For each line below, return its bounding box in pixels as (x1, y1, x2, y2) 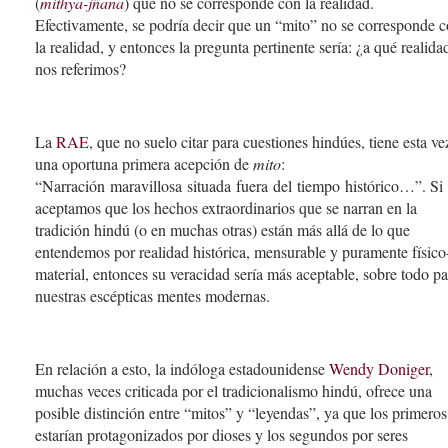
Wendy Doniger (329, 357, 429, 379)
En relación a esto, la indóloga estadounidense (35, 357, 329, 379)
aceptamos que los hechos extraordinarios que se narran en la (35, 197, 417, 219)
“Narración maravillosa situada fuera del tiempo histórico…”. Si (35, 175, 443, 197)
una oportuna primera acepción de (35, 153, 253, 175)
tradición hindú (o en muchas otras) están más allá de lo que (35, 219, 410, 241)
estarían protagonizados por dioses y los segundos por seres (35, 423, 408, 445)
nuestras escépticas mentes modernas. (35, 285, 270, 307)
